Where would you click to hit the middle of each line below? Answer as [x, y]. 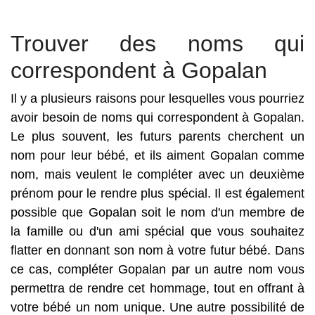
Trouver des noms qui [157, 44]
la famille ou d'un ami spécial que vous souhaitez [157, 231]
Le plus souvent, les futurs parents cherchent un [157, 136]
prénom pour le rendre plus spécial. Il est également [157, 193]
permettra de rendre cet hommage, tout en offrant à [157, 288]
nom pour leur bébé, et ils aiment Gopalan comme [157, 155]
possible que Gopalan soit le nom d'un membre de [157, 212]
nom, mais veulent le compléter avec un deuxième [157, 174]
